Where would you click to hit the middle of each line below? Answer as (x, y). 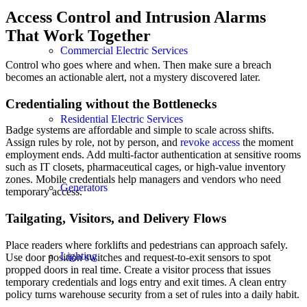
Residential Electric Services (122, 119)
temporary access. (44, 192)
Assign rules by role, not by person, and (93, 143)
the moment (267, 143)
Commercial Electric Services (124, 50)
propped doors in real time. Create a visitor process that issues (138, 269)
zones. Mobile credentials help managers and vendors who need (143, 180)
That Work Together (78, 36)
